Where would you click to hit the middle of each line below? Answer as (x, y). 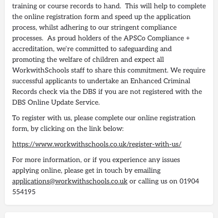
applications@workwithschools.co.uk (70, 181)
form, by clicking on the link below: (68, 128)
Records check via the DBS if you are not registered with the (107, 91)
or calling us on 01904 (163, 181)
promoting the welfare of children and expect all (88, 59)
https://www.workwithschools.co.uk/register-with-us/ (97, 144)
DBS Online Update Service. (56, 102)
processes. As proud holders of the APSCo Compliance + (101, 38)
